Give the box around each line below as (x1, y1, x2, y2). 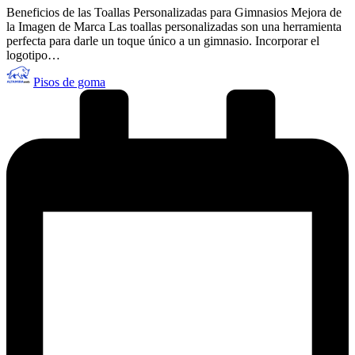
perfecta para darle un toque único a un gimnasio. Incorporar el (6, 34, 319, 48)
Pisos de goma (33, 75, 105, 90)
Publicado (6, 62, 55, 76)
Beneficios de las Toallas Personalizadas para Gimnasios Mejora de (6, 6, 342, 20)
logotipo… (6, 48, 60, 63)
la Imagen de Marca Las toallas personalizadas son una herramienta (6, 20, 342, 34)
